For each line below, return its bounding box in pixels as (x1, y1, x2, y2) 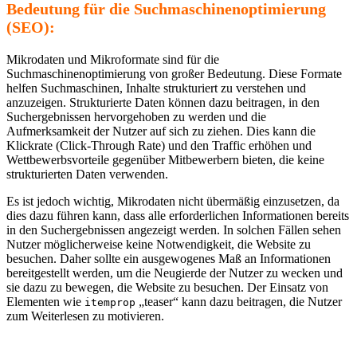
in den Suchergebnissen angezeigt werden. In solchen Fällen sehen (6, 222, 341, 237)
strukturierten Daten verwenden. (6, 167, 168, 181)
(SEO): (6, 18, 55, 36)
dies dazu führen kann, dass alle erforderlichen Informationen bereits (6, 208, 349, 222)
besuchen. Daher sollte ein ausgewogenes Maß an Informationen (6, 251, 331, 265)
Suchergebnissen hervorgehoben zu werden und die (6, 109, 266, 124)
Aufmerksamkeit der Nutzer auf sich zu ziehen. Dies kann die (6, 124, 316, 138)
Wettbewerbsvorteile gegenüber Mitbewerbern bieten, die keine (6, 152, 324, 167)
